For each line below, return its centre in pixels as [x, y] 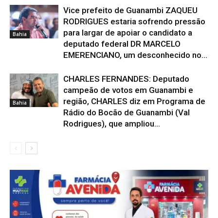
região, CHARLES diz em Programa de [134, 101]
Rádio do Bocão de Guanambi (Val [127, 112]
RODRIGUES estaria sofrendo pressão [134, 21]
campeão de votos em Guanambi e [128, 90]
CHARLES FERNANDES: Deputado [126, 79]
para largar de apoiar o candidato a [128, 33]
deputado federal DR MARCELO [122, 44]
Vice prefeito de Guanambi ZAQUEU [130, 10]
